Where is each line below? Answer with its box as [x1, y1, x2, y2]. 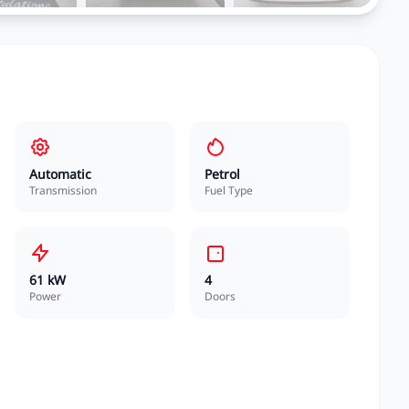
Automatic [29, 165, 91, 183]
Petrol [204, 165, 240, 183]
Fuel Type [204, 183, 253, 198]
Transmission [29, 183, 97, 198]
